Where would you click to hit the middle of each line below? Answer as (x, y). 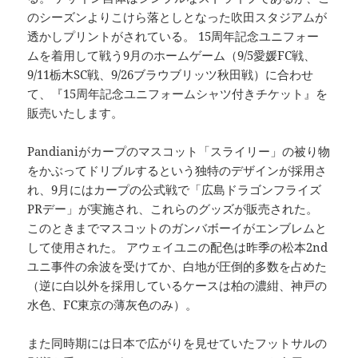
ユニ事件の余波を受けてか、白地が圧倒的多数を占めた (177, 267)
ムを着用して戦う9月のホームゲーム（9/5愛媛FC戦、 (172, 56)
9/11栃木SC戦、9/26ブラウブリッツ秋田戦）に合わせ (171, 75)
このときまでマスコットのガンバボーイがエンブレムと (177, 228)
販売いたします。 (76, 113)
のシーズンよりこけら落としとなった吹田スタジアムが (177, 17)
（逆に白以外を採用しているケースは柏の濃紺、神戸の (177, 286)
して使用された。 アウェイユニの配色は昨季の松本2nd (178, 247)
